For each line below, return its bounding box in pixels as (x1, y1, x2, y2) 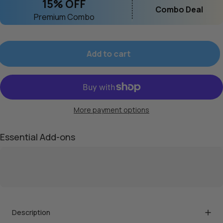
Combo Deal (155, 3, 204, 15)
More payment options (74, 105, 149, 114)
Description (12, 207, 50, 217)
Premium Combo (33, 11, 95, 22)
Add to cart (90, 48, 133, 59)
